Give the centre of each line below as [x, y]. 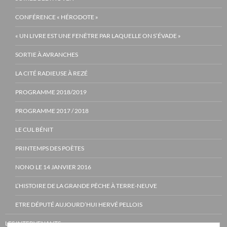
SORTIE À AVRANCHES [47, 54]
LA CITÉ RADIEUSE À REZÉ [51, 73]
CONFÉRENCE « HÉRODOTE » [57, 17]
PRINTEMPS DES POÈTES [50, 148]
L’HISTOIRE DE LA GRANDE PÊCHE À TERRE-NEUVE [86, 185]
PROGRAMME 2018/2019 [51, 92]
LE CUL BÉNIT [34, 129]
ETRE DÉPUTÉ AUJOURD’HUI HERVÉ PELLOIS [79, 204]
